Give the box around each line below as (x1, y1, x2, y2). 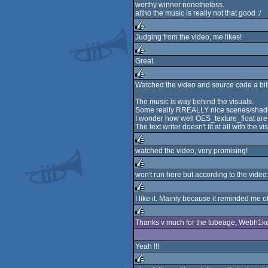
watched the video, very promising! (135, 147, 248, 155)
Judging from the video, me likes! (135, 33, 242, 41)
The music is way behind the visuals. (135, 98, 254, 106)
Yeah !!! (135, 242, 159, 251)
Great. (135, 57, 155, 65)
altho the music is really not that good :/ (135, 9, 261, 17)
